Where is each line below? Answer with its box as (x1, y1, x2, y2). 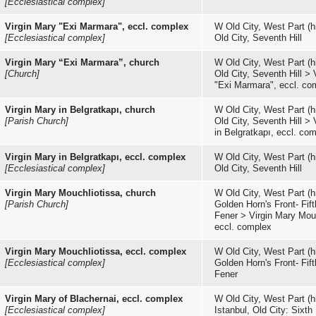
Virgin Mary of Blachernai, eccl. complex (5, 293, 183, 304)
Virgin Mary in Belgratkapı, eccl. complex (5, 152, 186, 162)
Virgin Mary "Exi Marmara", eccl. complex (5, 21, 188, 32)
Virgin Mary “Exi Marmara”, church (5, 57, 159, 68)
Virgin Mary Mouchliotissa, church (5, 188, 156, 198)
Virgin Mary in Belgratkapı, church (5, 104, 155, 115)
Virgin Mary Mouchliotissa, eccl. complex (5, 246, 186, 257)
